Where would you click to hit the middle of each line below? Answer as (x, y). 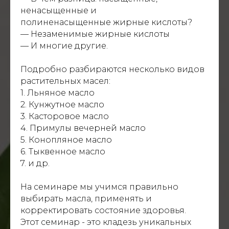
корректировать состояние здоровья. (103, 211)
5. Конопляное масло (66, 140)
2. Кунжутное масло (62, 105)
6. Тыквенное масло (63, 152)
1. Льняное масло (58, 93)
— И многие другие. (64, 46)
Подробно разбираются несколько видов (112, 70)
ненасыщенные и (59, 11)
